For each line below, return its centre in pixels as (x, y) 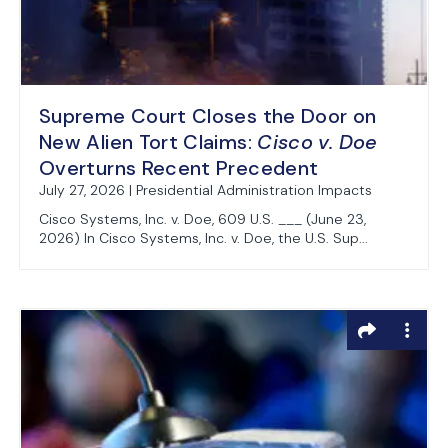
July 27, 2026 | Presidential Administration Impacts (205, 190)
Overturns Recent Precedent (179, 168)
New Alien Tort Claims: (148, 142)
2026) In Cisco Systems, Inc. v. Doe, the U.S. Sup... (203, 238)
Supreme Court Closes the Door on (208, 116)
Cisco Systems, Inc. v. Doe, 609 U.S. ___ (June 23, (202, 219)
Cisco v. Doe (317, 142)
